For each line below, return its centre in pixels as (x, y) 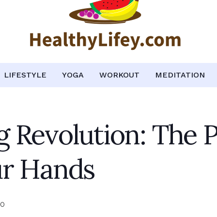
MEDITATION (180, 75)
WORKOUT (119, 75)
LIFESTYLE (25, 75)
